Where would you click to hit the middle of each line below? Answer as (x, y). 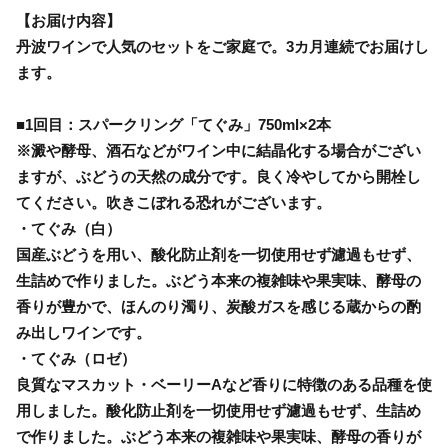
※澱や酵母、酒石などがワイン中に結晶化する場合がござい (218, 150)
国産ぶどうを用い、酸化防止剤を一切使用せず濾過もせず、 (218, 254)
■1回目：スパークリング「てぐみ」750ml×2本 (173, 124)
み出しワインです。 (83, 332)
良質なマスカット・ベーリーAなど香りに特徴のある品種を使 (224, 384)
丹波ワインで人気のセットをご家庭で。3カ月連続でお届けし (222, 46)
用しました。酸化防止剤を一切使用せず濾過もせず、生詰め (218, 410)
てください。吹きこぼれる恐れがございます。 (173, 202)
